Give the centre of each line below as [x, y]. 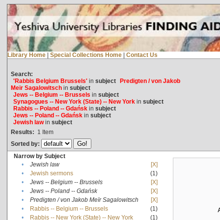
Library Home [26, 55]
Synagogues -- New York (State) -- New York [74, 101]
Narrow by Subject [39, 156]
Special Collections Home [86, 55]
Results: [22, 132]
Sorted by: [26, 144]
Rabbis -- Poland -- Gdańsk [50, 108]
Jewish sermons [51, 173]
